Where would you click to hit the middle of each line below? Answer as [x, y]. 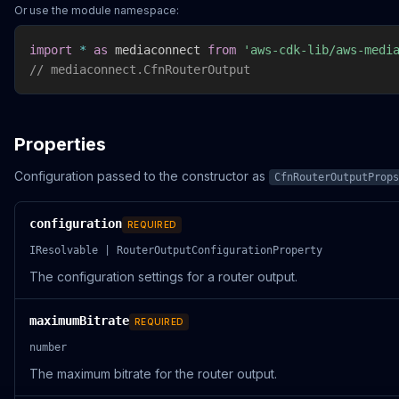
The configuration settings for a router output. [163, 277]
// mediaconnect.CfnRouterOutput [140, 69]
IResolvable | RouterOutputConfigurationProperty [176, 250]
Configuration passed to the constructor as [142, 176]
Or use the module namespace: [97, 10]
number [48, 347]
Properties [60, 144]
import [51, 50]
